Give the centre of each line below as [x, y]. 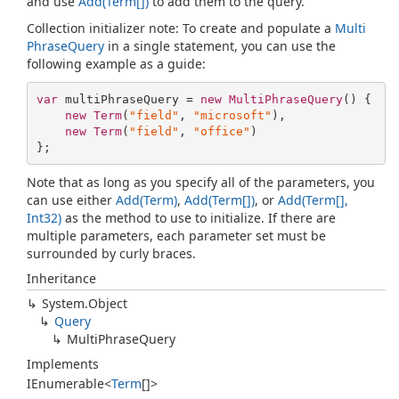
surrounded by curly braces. [111, 253]
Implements [63, 364]
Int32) [44, 218]
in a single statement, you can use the [220, 46]
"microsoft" [232, 115]
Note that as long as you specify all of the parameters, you [201, 182]
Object [108, 303]
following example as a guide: [116, 64]
